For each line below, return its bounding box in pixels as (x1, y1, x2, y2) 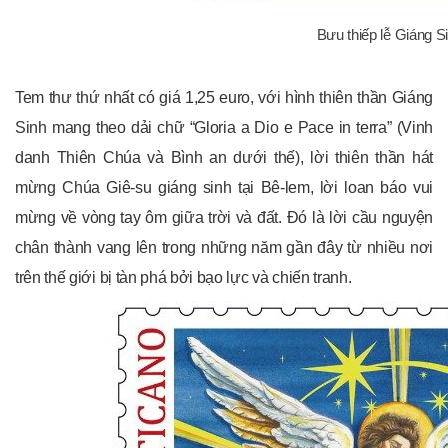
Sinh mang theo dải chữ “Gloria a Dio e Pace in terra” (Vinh (15, 119, 433, 137)
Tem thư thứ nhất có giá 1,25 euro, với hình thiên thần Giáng (15, 89, 433, 107)
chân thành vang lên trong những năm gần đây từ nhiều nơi (15, 239, 433, 257)
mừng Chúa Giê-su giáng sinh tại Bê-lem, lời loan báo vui (15, 179, 433, 197)
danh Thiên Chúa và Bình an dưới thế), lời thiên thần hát (15, 149, 433, 167)
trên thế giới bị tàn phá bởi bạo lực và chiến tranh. (15, 269, 352, 287)
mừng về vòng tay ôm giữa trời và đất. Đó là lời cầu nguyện (15, 209, 433, 227)
